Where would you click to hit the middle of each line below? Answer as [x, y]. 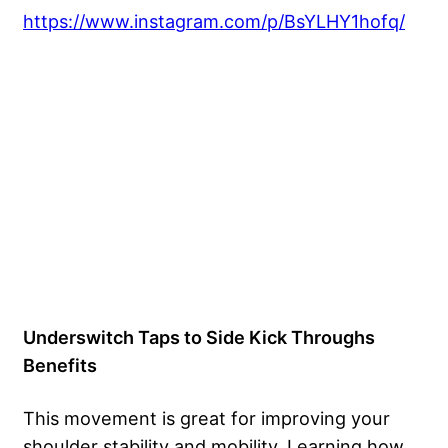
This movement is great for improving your [206, 417]
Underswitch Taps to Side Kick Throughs [199, 336]
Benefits [60, 364]
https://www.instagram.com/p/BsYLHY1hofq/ [214, 21]
